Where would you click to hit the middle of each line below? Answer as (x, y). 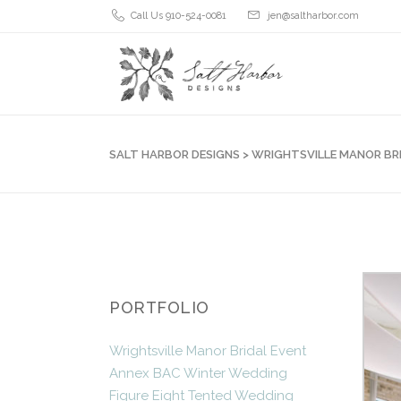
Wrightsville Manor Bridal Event (208, 351)
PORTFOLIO (159, 307)
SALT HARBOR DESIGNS (175, 154)
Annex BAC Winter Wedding (198, 373)
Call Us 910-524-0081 (179, 16)
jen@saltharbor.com (313, 16)
